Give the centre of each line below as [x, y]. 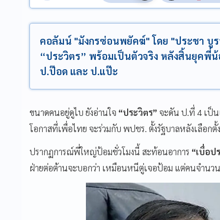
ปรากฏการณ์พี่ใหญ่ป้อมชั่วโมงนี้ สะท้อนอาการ [110, 151]
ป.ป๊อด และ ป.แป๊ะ [79, 71]
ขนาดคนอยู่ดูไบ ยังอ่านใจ [73, 112]
